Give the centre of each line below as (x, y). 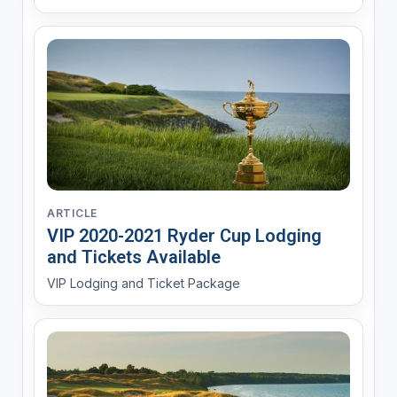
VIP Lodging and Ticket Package (143, 284)
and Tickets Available (133, 257)
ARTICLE (72, 214)
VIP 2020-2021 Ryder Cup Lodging (184, 236)
